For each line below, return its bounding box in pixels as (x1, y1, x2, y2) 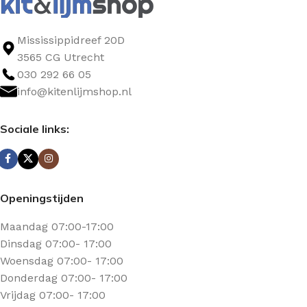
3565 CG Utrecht (17, 50, 104, 64)
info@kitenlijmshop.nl (17, 84, 132, 98)
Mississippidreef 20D (17, 33, 125, 47)
